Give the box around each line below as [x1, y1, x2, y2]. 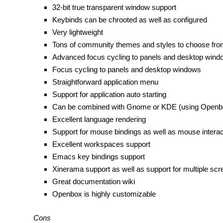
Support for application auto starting [52, 90, 166, 99]
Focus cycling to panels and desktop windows [52, 65, 201, 74]
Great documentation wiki [52, 177, 135, 186]
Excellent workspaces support [52, 140, 150, 148]
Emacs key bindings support [52, 152, 145, 161]
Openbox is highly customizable [52, 190, 156, 198]
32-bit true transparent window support [52, 3, 176, 11]
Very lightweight [52, 28, 103, 36]
